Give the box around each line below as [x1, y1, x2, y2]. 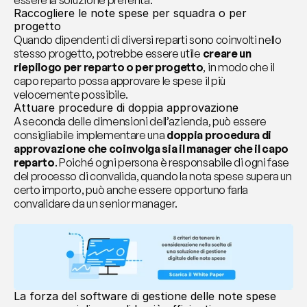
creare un [202, 47, 251, 60]
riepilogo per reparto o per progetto [14, 60, 204, 74]
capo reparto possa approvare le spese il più [14, 74, 225, 88]
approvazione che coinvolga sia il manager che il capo [14, 142, 289, 156]
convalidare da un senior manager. [14, 197, 177, 210]
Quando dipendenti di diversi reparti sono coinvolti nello [14, 33, 282, 47]
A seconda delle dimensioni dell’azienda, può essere [14, 114, 267, 128]
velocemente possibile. [14, 88, 128, 101]
